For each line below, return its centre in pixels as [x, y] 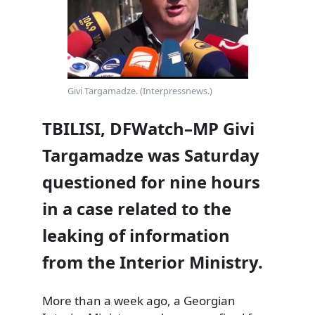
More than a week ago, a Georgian [139, 300]
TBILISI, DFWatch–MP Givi [148, 128]
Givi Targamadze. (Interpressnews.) [140, 91]
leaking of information [136, 235]
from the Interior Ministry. [153, 262]
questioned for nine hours [151, 182]
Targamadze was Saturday [151, 155]
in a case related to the [137, 208]
